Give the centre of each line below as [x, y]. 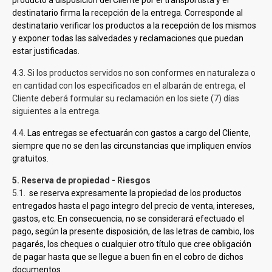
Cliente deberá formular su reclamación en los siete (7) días [126, 98]
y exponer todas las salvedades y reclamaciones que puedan [128, 38]
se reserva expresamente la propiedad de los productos [134, 193]
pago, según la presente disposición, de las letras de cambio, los [133, 231]
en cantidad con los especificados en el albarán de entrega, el [129, 86]
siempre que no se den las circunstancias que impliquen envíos [132, 146]
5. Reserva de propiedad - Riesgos [81, 180]
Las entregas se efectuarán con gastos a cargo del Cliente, [139, 133]
